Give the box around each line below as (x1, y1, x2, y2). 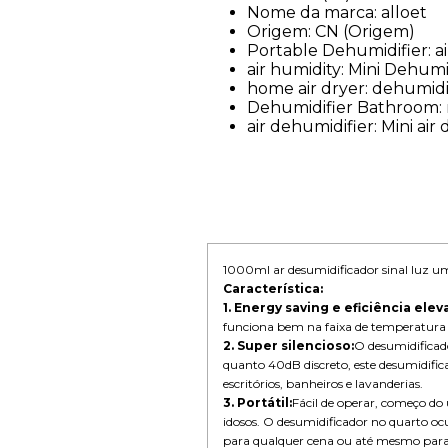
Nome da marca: (247, 2, 382, 22)
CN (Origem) (315, 21, 416, 41)
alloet (381, 2, 428, 22)
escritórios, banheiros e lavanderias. (223, 375, 424, 391)
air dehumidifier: (247, 116, 382, 136)
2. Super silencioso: (223, 337, 355, 353)
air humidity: (247, 59, 349, 79)
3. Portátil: (223, 394, 293, 410)
